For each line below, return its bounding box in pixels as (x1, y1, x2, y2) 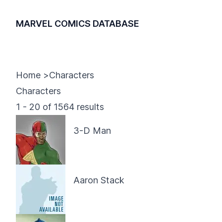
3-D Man (73, 125, 111, 136)
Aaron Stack (73, 175, 124, 185)
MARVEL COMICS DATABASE (16, 18, 139, 29)
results (74, 102, 104, 112)
